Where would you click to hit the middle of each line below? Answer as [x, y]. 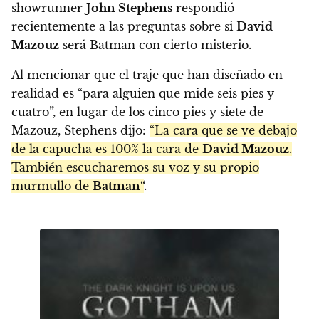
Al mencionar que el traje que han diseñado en [147, 74]
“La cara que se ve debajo [223, 130]
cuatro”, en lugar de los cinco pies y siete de [137, 111]
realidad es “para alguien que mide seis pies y [143, 93]
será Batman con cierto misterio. [155, 45]
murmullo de [52, 185]
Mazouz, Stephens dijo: [80, 130]
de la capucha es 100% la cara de [107, 148]
